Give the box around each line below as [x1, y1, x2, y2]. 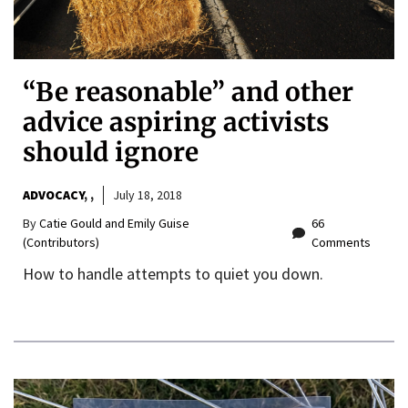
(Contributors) [23, 234, 99, 251]
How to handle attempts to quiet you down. [23, 263, 323, 285]
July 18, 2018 [113, 187, 182, 204]
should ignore [23, 136, 199, 169]
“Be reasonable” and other [23, 76, 353, 109]
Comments [311, 234, 372, 251]
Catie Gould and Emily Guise [39, 215, 189, 232]
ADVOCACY [23, 187, 84, 204]
